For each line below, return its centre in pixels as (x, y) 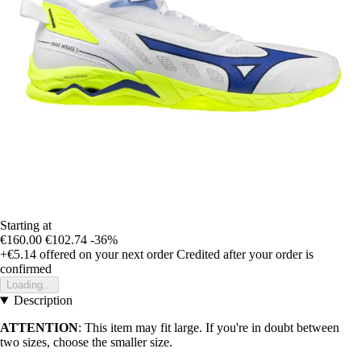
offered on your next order (105, 255)
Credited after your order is (245, 255)
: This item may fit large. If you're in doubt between (209, 328)
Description (43, 301)
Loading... (29, 285)
